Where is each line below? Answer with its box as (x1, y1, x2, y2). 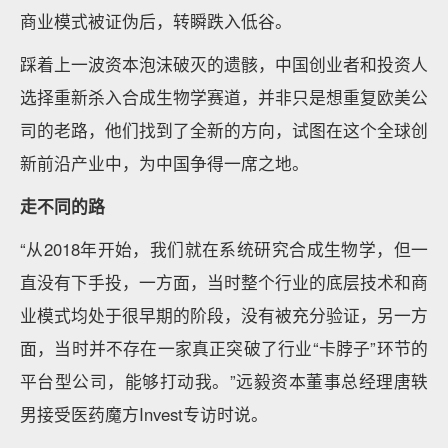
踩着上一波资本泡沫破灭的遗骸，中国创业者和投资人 (20, 52, 428, 76)
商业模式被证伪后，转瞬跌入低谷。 (20, 9, 292, 33)
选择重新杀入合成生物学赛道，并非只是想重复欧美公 (20, 85, 428, 109)
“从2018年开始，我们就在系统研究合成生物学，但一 (20, 237, 428, 261)
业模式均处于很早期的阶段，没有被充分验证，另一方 (20, 303, 428, 327)
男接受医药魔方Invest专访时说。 (20, 402, 268, 426)
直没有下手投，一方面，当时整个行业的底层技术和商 (20, 270, 428, 294)
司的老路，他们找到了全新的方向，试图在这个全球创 (20, 118, 428, 142)
